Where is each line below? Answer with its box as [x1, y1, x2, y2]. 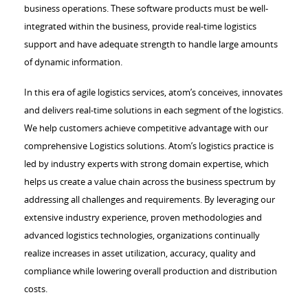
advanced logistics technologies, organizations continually [24, 229, 260, 242]
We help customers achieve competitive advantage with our [24, 122, 268, 135]
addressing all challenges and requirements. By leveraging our [24, 193, 275, 206]
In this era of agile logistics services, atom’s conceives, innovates [24, 86, 283, 99]
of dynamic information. [24, 56, 122, 69]
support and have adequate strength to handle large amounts [24, 38, 278, 51]
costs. [24, 283, 47, 296]
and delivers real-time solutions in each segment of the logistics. [24, 104, 283, 117]
